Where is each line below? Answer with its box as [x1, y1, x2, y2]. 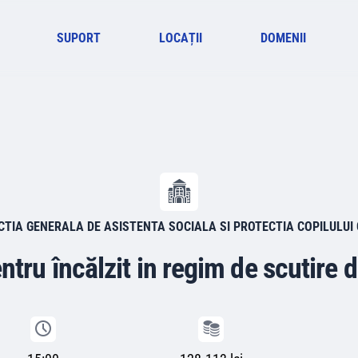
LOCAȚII [159, 30, 203, 46]
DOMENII [260, 30, 306, 46]
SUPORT [57, 30, 101, 46]
